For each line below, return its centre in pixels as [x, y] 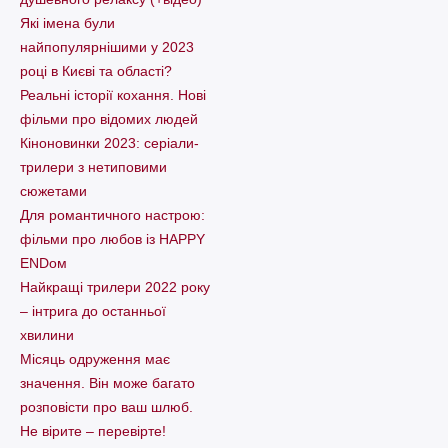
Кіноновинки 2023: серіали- [109, 143]
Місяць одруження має [95, 359]
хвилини [47, 335]
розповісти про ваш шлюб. [106, 407]
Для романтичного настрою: [112, 215]
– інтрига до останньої [93, 311]
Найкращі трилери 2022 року [115, 287]
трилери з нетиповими [93, 167]
